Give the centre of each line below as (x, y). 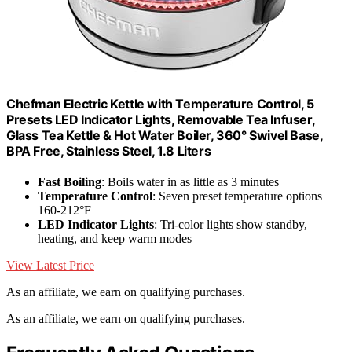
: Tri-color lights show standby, (231, 224)
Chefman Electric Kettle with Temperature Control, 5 (160, 103)
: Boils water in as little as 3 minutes (190, 181)
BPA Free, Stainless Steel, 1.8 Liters (109, 150)
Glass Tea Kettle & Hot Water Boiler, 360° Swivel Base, (165, 135)
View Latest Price (50, 265)
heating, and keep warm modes (115, 238)
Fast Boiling (70, 181)
